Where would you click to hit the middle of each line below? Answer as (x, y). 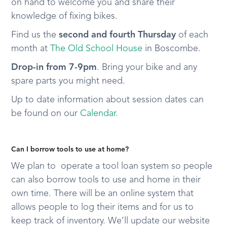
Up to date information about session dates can (108, 100)
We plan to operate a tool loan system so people (112, 166)
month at (31, 49)
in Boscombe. (172, 49)
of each (194, 35)
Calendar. (99, 113)
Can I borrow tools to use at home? (70, 149)
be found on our (46, 113)
